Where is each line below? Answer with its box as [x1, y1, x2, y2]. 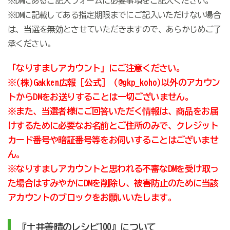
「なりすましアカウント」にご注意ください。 [7, 63, 185, 72]
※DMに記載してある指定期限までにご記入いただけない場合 [7, 10, 221, 19]
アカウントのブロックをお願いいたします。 [7, 193, 176, 202]
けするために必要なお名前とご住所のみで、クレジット [7, 121, 218, 130]
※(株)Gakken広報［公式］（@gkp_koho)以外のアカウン [7, 78, 220, 87]
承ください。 [7, 39, 55, 48]
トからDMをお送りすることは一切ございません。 [7, 92, 194, 101]
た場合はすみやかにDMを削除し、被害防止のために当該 [7, 178, 219, 187]
